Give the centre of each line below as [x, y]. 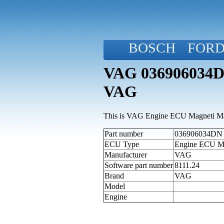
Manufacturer [126, 155]
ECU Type [122, 144]
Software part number [139, 165]
